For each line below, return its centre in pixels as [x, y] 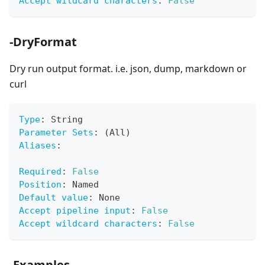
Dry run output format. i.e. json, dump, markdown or [128, 69]
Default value [54, 198]
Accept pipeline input [75, 211]
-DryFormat [43, 42]
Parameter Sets [56, 133]
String [64, 120]
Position [40, 185]
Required [40, 172]
